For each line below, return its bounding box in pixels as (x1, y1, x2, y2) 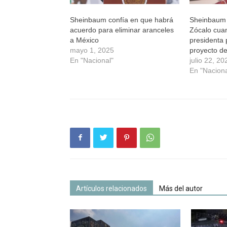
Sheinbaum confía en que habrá (70, 15, 173, 24)
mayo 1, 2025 (70, 46, 114, 54)
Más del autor (159, 184, 203, 193)
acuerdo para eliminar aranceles (70, 25, 174, 34)
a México (70, 35, 99, 44)
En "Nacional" (70, 56, 113, 64)
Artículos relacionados (76, 184, 147, 193)
